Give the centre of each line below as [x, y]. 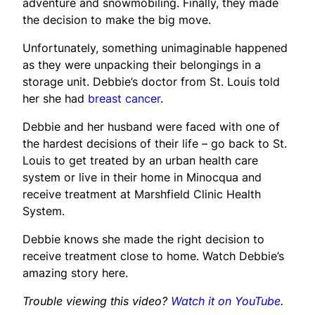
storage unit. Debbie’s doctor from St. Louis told [151, 81]
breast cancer [124, 98]
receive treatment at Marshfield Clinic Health [142, 194]
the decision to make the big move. [117, 19]
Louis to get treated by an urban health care [140, 160]
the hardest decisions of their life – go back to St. [155, 143]
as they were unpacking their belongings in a [142, 64]
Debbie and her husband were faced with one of [151, 126]
